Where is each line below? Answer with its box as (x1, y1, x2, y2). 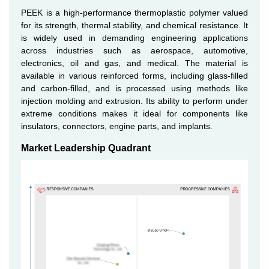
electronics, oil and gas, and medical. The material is (21, 58, 248, 68)
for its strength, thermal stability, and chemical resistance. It (21, 20, 248, 30)
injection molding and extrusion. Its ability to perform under (21, 96, 248, 106)
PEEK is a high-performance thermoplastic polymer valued (21, 8, 248, 17)
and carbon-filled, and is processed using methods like (21, 83, 248, 93)
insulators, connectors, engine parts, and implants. (21, 121, 213, 131)
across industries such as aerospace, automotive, (21, 46, 248, 55)
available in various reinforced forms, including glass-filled (21, 71, 248, 80)
